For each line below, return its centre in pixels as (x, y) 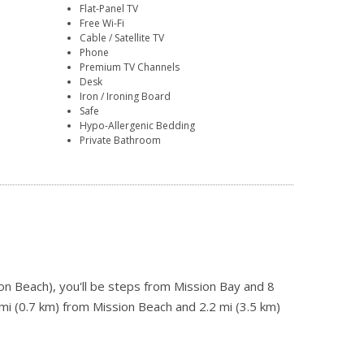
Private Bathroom (121, 141)
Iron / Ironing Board (126, 97)
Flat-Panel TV (109, 9)
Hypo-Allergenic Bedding (138, 126)
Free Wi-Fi (102, 24)
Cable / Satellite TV (122, 38)
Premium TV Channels (130, 67)
